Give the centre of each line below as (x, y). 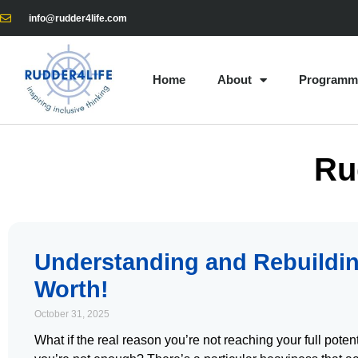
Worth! (72, 289)
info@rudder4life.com (78, 18)
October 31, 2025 (72, 314)
